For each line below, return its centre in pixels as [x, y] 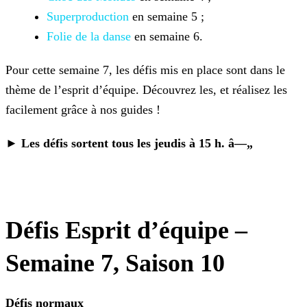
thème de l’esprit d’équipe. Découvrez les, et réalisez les [146, 90]
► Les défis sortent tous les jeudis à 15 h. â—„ [129, 144]
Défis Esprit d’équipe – [126, 231]
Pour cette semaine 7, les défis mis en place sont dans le [145, 70]
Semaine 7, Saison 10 [115, 263]
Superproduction [88, 17]
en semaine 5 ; [167, 17]
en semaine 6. [167, 37]
